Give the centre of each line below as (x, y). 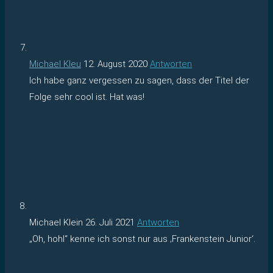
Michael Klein (57, 222)
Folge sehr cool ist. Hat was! (87, 97)
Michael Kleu (55, 64)
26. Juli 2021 (110, 222)
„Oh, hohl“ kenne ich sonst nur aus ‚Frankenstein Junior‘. (142, 239)
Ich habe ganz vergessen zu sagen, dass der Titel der (139, 80)
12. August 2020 (115, 64)
